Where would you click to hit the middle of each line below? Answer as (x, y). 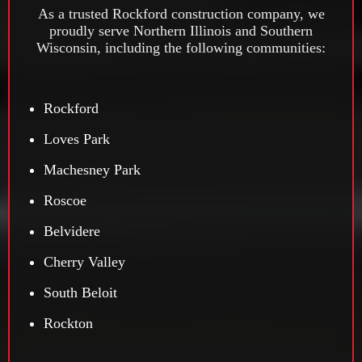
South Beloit (80, 293)
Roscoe (65, 201)
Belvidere (72, 232)
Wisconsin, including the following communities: (181, 48)
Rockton (68, 324)
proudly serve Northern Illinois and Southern (181, 31)
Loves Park (77, 139)
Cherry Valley (84, 262)
